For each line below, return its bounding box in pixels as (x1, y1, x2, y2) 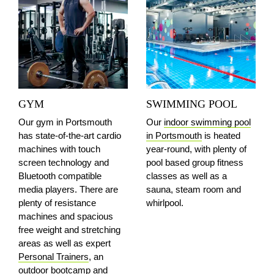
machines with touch (18, 144, 100, 154)
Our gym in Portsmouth (18, 117, 112, 127)
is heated (202, 130, 240, 141)
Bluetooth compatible (18, 171, 102, 181)
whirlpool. (146, 198, 183, 208)
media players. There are (18, 184, 118, 194)
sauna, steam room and (146, 184, 241, 194)
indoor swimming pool (164, 117, 251, 127)
